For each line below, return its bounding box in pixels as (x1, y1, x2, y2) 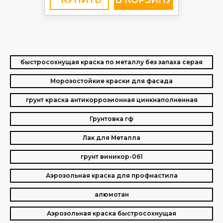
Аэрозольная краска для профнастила (45, 172, 178, 179)
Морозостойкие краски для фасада (50, 77, 173, 85)
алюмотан (94, 191, 129, 198)
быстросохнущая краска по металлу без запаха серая (20, 58, 203, 66)
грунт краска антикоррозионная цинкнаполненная (25, 96, 198, 104)
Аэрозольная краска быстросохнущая (47, 210, 176, 217)
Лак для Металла (83, 134, 140, 141)
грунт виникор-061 (80, 153, 143, 160)
